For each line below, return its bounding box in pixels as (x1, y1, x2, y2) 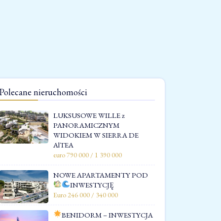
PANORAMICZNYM (53, 120, 119, 130)
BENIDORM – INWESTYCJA (62, 210, 153, 220)
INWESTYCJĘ (70, 180, 114, 189)
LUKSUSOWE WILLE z (53, 110, 125, 120)
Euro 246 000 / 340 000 (53, 190, 118, 199)
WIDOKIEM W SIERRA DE (53, 130, 139, 140)
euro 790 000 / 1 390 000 (53, 150, 122, 159)
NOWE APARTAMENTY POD (53, 170, 148, 180)
